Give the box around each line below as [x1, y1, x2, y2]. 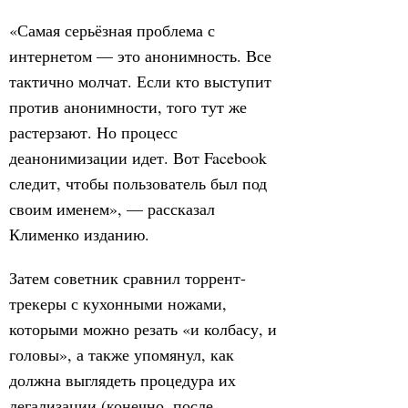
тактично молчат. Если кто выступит [9, 70, 271, 92]
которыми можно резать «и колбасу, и [9, 318, 277, 340]
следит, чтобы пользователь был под [9, 172, 267, 194]
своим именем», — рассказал [9, 198, 215, 219]
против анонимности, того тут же [9, 96, 247, 117]
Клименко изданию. [9, 223, 149, 245]
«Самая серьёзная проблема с [9, 19, 215, 41]
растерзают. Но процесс [9, 121, 178, 143]
